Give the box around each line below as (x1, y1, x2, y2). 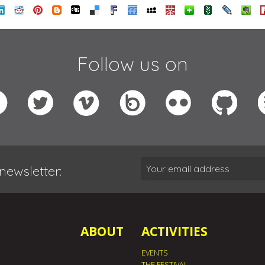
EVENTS (141, 247, 168, 258)
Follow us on (77, 51, 188, 76)
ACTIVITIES (141, 222, 208, 240)
